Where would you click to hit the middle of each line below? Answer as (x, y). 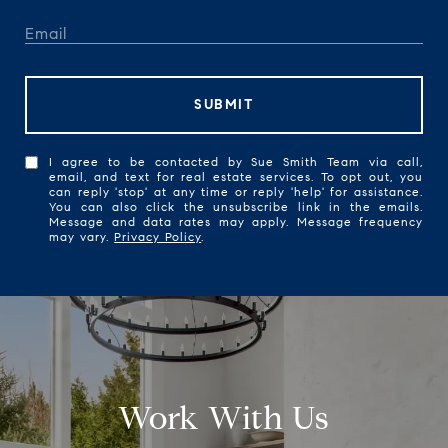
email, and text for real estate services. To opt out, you (236, 177)
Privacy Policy (158, 237)
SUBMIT (224, 105)
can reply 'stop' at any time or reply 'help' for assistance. (236, 192)
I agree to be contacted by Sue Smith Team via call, (236, 162)
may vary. (82, 237)
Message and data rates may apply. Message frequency (236, 222)
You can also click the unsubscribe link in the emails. (236, 207)
